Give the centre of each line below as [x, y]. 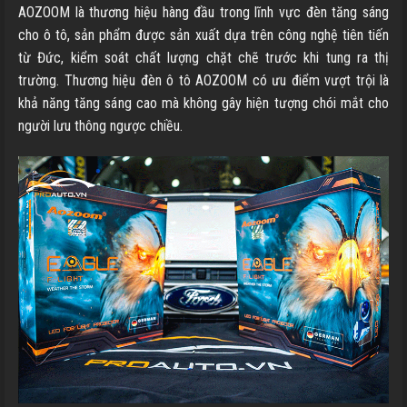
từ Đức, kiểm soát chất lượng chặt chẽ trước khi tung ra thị [203, 58]
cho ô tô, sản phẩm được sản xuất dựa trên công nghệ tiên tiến [203, 35]
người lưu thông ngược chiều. [100, 126]
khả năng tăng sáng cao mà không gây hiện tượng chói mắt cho [203, 104]
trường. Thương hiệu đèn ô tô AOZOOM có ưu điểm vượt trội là [203, 81]
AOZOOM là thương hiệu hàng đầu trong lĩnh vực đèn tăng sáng [203, 13]
